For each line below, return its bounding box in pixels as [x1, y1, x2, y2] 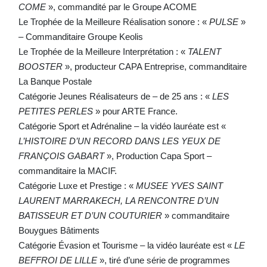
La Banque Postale [18, 76, 92, 86]
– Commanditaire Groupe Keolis [18, 31, 143, 42]
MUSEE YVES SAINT [135, 180, 223, 191]
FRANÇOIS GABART [18, 150, 104, 161]
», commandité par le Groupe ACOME [45, 1, 197, 12]
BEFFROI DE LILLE [18, 254, 97, 265]
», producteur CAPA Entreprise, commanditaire [62, 61, 247, 72]
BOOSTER [18, 61, 63, 72]
